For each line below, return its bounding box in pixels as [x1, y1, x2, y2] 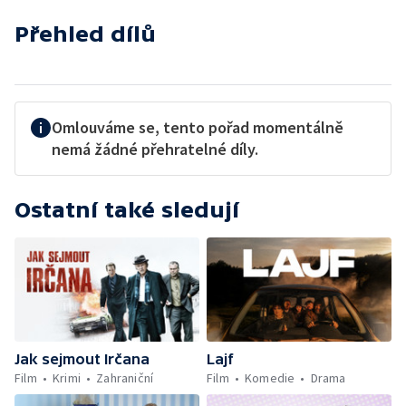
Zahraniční [96, 369, 154, 386]
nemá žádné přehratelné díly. [52, 139, 258, 159]
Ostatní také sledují [14, 198, 239, 222]
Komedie [245, 369, 295, 386]
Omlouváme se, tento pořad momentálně [52, 117, 343, 138]
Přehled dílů [14, 22, 156, 46]
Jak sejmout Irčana [14, 350, 150, 367]
